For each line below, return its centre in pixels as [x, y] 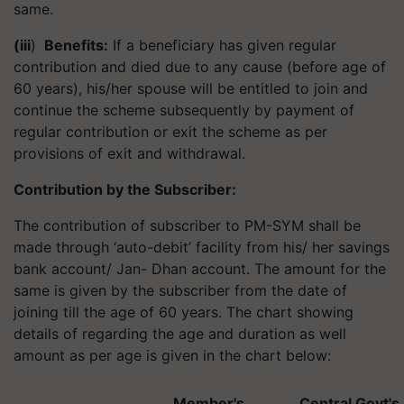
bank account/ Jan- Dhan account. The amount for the [200, 269]
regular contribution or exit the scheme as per [170, 132]
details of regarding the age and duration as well [180, 334]
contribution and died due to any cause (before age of [200, 67]
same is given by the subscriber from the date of [180, 290]
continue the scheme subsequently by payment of [184, 110]
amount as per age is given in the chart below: [174, 355]
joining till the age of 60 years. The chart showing [184, 312]
